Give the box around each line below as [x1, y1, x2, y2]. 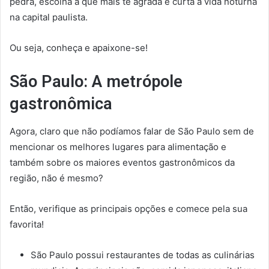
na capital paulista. [10, 11, 88, 23]
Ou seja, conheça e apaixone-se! [10, 42, 148, 54]
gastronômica [10, 94, 112, 114]
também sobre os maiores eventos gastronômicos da [10, 156, 235, 168]
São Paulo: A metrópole [10, 72, 183, 92]
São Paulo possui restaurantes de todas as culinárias [31, 249, 255, 261]
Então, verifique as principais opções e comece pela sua [10, 202, 247, 214]
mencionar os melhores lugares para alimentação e [10, 141, 226, 153]
